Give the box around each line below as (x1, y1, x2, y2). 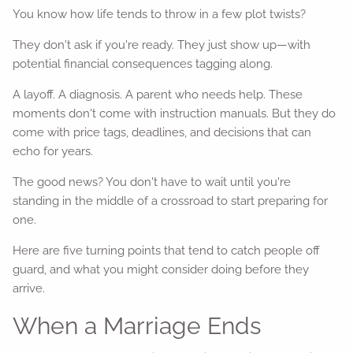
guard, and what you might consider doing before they (13, 262, 310, 277)
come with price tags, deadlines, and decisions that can (13, 124, 312, 139)
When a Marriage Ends (13, 311, 262, 340)
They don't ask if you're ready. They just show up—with (13, 37, 311, 52)
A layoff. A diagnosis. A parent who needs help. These (13, 87, 303, 102)
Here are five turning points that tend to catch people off (13, 243, 321, 258)
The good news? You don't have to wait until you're (13, 174, 292, 189)
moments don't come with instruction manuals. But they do (13, 106, 336, 121)
